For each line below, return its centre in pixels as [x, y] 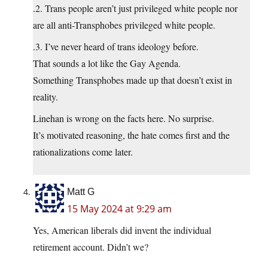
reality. [45, 97]
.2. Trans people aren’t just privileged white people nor [135, 8]
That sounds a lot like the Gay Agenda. [107, 63]
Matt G [81, 192]
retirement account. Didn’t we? [91, 247]
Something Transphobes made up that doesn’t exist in [133, 80]
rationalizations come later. [83, 152]
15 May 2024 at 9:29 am [119, 209]
